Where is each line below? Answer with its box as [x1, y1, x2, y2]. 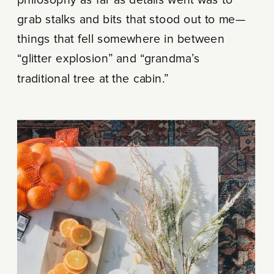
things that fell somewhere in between [17, 32, 225, 45]
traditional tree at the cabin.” [17, 72, 168, 84]
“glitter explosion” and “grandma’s [17, 53, 201, 65]
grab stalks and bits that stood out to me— [17, 13, 246, 26]
